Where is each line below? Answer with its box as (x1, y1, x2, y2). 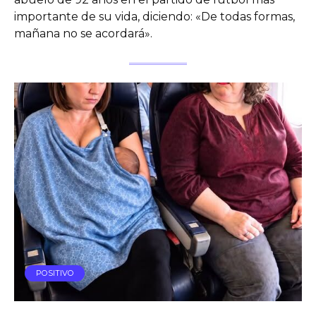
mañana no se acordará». (14, 27, 152, 41)
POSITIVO (35, 268, 74, 279)
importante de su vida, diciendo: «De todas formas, (14, 10, 295, 24)
